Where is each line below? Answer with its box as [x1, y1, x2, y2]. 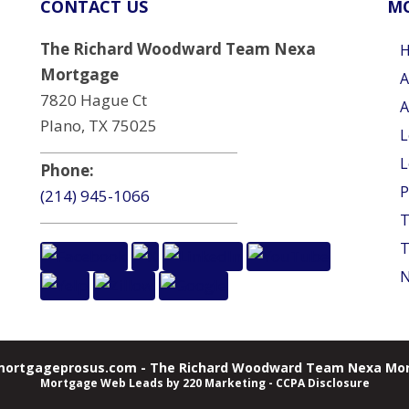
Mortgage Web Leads [39, 375, 163, 392]
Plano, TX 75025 [39, 115, 157, 136]
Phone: [39, 160, 94, 181]
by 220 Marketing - [163, 375, 276, 392]
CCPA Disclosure [275, 375, 370, 392]
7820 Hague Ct [39, 89, 147, 110]
